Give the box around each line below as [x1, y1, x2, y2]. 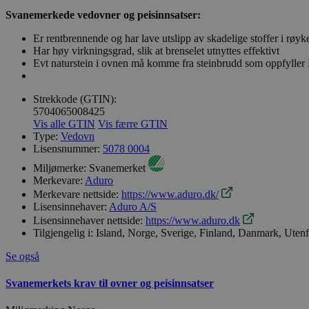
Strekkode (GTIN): [33, 92, 117, 105]
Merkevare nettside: [33, 188, 119, 200]
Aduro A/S [109, 200, 157, 212]
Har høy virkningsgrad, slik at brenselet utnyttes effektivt [33, 44, 279, 57]
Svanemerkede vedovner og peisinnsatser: [6, 8, 201, 21]
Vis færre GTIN [98, 117, 168, 130]
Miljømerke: [33, 161, 86, 174]
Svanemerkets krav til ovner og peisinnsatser [6, 277, 214, 290]
